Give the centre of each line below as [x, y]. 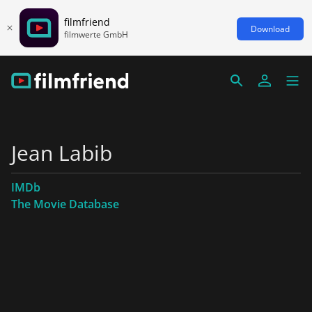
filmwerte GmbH [96, 34]
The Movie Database [65, 204]
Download [270, 29]
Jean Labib [62, 153]
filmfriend [87, 22]
